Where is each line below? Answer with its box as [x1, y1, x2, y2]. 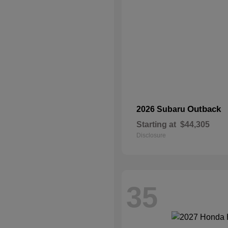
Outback [187, 104, 221, 114]
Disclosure [136, 132, 166, 139]
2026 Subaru [136, 105, 187, 113]
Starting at [136, 120, 176, 129]
